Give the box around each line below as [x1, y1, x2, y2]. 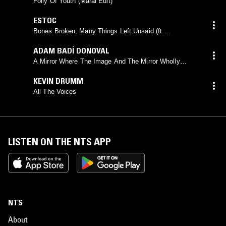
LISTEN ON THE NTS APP [8, 135, 111, 148]
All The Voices [33, 87, 77, 95]
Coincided [33, 66, 63, 74]
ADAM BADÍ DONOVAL [33, 45, 109, 55]
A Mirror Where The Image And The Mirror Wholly [33, 57, 180, 65]
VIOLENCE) [33, 36, 69, 44]
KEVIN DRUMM [33, 75, 83, 86]
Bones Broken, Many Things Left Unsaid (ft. [33, 27, 164, 35]
